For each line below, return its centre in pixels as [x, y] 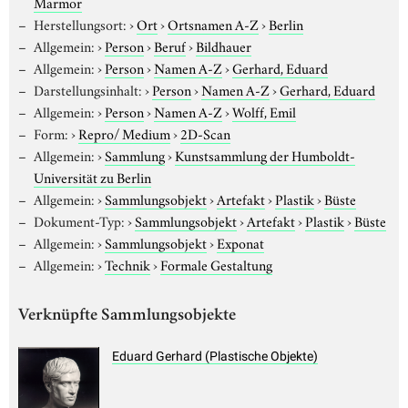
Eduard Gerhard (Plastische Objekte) [215, 357]
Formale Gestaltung [216, 264]
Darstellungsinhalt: [87, 89]
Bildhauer [223, 45]
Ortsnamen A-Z [213, 23]
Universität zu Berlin [92, 176]
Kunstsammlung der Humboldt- [265, 154]
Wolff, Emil [264, 111]
